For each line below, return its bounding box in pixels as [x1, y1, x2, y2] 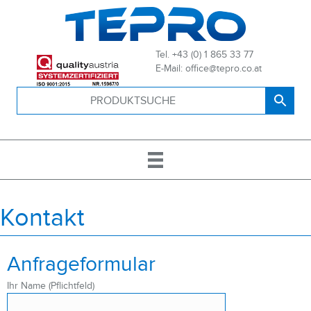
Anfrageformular [7, 251, 155, 277]
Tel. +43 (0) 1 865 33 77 [155, 49, 253, 61]
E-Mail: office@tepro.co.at [155, 62, 262, 75]
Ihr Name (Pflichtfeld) [7, 279, 94, 292]
